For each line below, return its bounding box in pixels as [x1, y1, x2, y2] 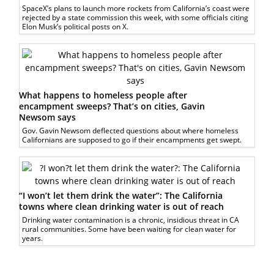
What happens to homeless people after [19, 89, 188, 101]
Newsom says [19, 111, 76, 123]
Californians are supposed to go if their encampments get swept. [22, 134, 242, 145]
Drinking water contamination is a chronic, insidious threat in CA [22, 214, 240, 225]
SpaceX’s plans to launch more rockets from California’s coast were [22, 2, 250, 13]
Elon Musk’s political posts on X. [22, 21, 129, 32]
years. [22, 232, 43, 243]
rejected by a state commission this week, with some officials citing [22, 12, 249, 23]
